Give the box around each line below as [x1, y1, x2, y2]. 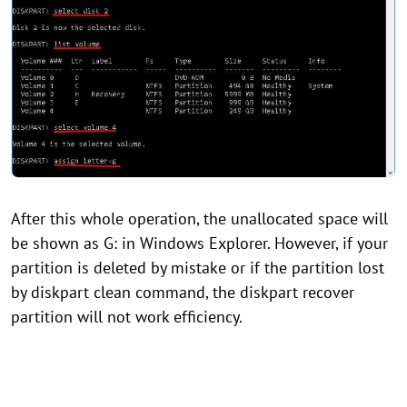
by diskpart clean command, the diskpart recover [11, 282, 354, 303]
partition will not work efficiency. [11, 306, 243, 328]
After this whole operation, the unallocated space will [11, 208, 388, 230]
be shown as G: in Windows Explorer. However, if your [11, 233, 388, 254]
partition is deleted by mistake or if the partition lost [11, 257, 384, 279]
